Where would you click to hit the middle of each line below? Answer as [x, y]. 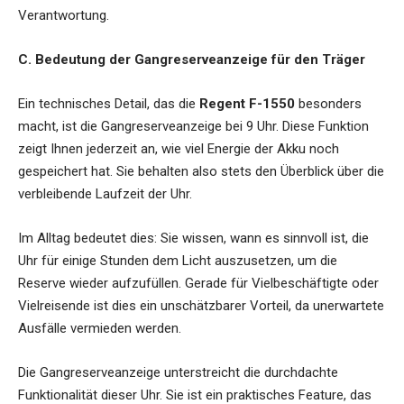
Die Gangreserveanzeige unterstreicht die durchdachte [178, 372]
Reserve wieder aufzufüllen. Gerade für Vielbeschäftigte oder [198, 283]
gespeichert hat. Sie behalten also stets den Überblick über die [201, 171]
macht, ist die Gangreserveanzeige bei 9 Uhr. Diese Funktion [193, 126]
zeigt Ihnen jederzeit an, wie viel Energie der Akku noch [179, 148]
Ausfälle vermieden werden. [100, 328]
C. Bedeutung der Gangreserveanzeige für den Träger [192, 59]
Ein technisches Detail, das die [109, 103]
